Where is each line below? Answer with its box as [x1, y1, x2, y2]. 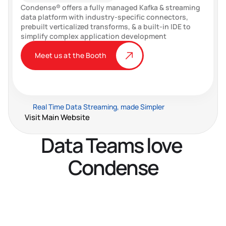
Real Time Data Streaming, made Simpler [33, 102, 164, 111]
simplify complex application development [21, 31, 166, 41]
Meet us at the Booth [35, 50, 106, 60]
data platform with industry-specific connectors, [21, 12, 188, 22]
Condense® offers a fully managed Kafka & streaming [21, 3, 200, 12]
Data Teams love [41, 131, 182, 159]
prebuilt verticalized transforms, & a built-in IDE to [21, 22, 191, 31]
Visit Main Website [25, 112, 90, 123]
